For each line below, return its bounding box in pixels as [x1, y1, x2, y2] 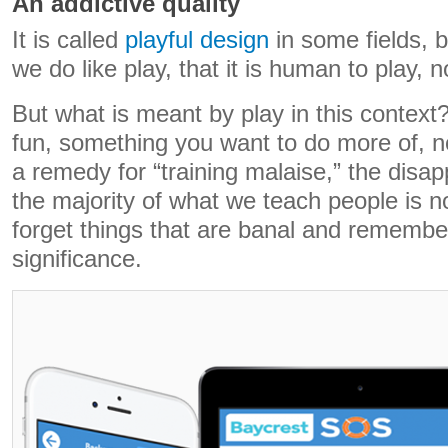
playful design [125, 27, 269, 53]
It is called [12, 27, 125, 53]
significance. [12, 246, 142, 272]
